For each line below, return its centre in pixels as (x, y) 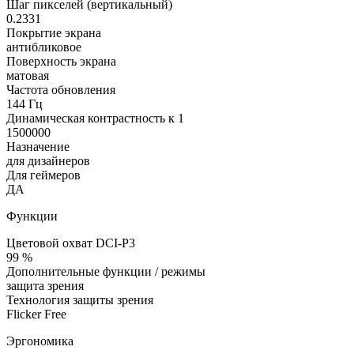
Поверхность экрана (61, 61)
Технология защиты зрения (80, 299)
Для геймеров (43, 175)
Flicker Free (36, 314)
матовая (28, 75)
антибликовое (44, 47)
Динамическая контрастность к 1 (95, 118)
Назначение (38, 146)
